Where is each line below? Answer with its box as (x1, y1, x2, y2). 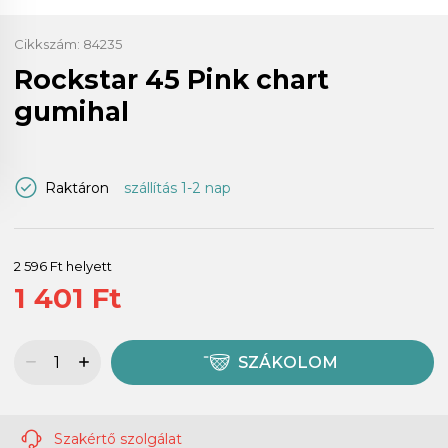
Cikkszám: (14, 35, 83, 52)
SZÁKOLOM (237, 353, 338, 373)
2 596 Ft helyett (14, 257, 112, 274)
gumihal (14, 94, 129, 128)
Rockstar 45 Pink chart (14, 62, 329, 96)
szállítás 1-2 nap (123, 178, 231, 197)
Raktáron (45, 178, 109, 197)
